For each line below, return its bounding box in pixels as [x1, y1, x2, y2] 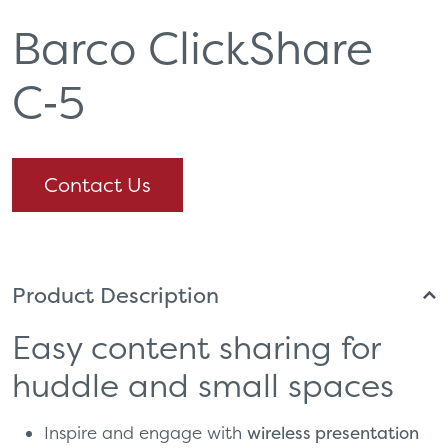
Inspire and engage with [44, 421, 247, 443]
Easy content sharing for [12, 326, 380, 367]
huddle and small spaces [12, 364, 394, 405]
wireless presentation [247, 421, 419, 444]
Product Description [12, 280, 219, 309]
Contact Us [44, 171, 151, 197]
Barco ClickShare [12, 18, 373, 75]
